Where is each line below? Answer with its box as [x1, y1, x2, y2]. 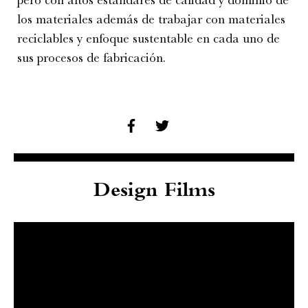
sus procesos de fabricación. [17, 49, 166, 65]
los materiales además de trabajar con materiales [17, 11, 285, 27]
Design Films [93, 182, 215, 201]
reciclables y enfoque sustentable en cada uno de [17, 30, 280, 46]
